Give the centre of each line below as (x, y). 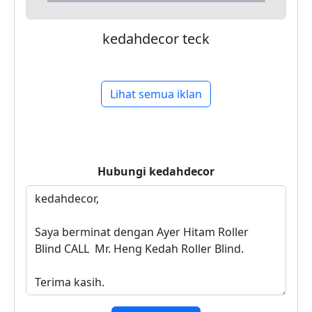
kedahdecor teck (156, 39)
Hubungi (123, 172)
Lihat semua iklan (156, 94)
